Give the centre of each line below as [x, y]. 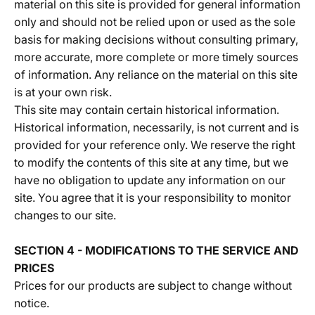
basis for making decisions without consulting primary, [156, 39]
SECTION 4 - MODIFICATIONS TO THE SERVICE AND [156, 250]
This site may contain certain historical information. [147, 110]
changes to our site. [65, 215]
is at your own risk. [63, 92]
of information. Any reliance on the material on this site [156, 75]
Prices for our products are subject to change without [153, 285]
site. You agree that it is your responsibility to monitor [153, 198]
